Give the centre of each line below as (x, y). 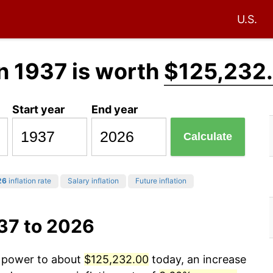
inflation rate (29, 181)
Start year (39, 109)
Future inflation (161, 181)
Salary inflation (93, 181)
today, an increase (197, 260)
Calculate (208, 137)
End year (115, 109)
